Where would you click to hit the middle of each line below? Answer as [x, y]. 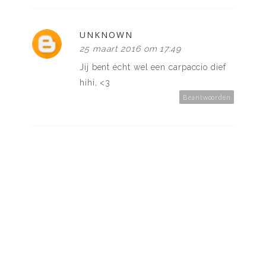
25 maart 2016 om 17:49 [131, 49]
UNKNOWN [106, 35]
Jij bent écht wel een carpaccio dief [153, 67]
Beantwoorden [207, 97]
